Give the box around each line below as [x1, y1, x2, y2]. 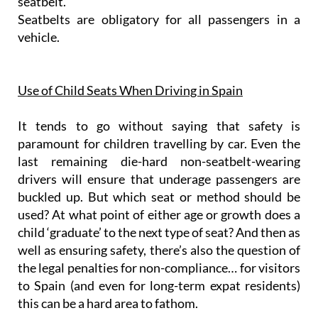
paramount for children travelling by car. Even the [18, 136, 300, 152]
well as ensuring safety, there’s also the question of [18, 242, 300, 258]
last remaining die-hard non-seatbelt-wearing [18, 153, 300, 170]
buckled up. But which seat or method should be [18, 189, 300, 205]
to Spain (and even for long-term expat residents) [18, 278, 300, 294]
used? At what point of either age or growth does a [18, 207, 300, 223]
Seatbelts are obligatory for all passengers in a [18, 11, 300, 28]
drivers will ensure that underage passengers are [18, 171, 300, 187]
